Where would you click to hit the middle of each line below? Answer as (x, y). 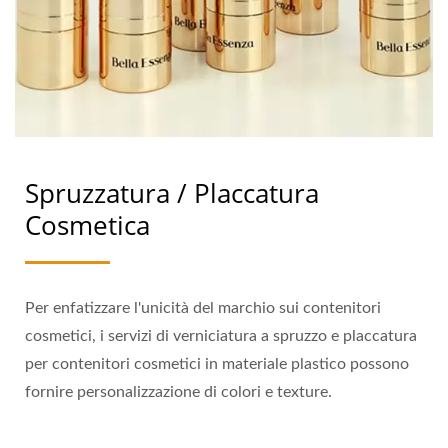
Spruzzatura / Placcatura (172, 193)
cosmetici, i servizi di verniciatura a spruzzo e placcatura (221, 336)
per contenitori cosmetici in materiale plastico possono (217, 364)
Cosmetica (87, 225)
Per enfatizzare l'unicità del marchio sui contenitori (203, 308)
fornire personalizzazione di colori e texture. (178, 392)
